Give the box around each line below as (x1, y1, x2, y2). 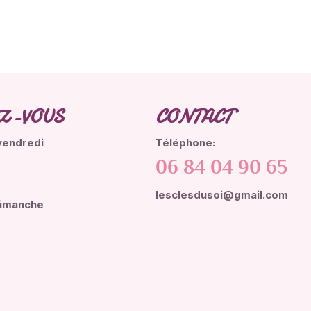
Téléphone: (155, 136, 215, 150)
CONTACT (155, 104, 232, 131)
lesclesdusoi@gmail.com (155, 188, 288, 202)
